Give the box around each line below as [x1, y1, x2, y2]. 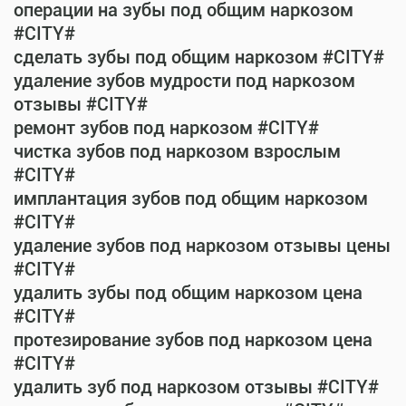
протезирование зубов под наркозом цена [14, 329, 372, 351]
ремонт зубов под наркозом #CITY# [14, 117, 319, 139]
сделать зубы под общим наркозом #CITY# [14, 46, 384, 68]
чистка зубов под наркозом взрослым [14, 140, 341, 162]
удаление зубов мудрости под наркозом [14, 70, 355, 92]
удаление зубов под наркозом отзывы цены [14, 235, 391, 256]
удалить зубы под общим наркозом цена [14, 282, 362, 304]
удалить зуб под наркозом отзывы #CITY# [14, 376, 379, 398]
